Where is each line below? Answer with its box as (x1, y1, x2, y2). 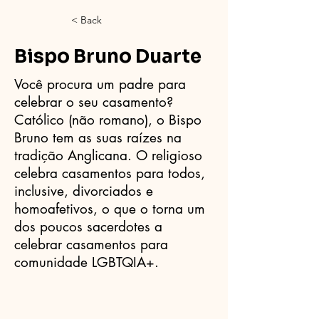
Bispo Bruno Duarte (14, 45, 202, 68)
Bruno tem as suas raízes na (14, 129, 182, 147)
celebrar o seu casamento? (14, 93, 173, 111)
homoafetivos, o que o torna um (14, 200, 205, 218)
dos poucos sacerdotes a (14, 218, 162, 236)
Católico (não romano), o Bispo (14, 111, 202, 129)
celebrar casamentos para (14, 236, 168, 253)
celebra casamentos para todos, (14, 164, 205, 182)
